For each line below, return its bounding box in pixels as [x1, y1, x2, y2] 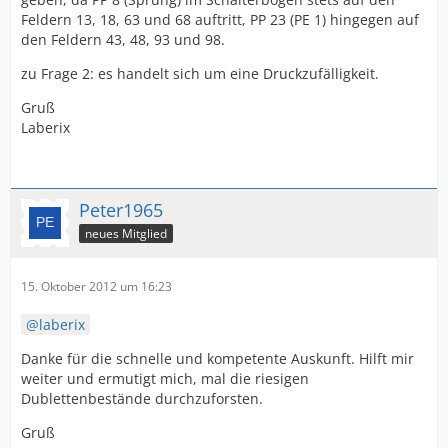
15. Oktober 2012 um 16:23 [21, 278, 172, 296]
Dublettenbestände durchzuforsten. [21, 389, 263, 409]
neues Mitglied [85, 225, 167, 242]
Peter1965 [79, 198, 163, 223]
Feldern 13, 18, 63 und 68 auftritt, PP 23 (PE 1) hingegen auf [21, 10, 419, 30]
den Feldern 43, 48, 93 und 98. [21, 30, 225, 50]
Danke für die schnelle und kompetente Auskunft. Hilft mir [21, 349, 414, 369]
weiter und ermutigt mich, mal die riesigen [21, 369, 309, 389]
